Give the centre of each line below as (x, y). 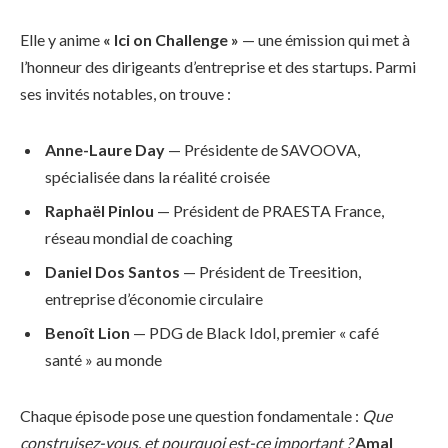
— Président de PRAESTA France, (269, 210)
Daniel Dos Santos (112, 271)
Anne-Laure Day (105, 149)
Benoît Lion (87, 332)
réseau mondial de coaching (139, 237)
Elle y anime (61, 39)
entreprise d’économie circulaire (154, 298)
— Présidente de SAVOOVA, (262, 149)
